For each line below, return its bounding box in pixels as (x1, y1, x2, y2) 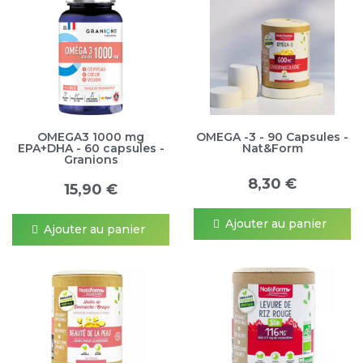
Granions (63, 152, 118, 167)
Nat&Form (241, 140, 303, 156)
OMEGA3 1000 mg (37, 129, 144, 144)
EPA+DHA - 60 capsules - (17, 140, 164, 156)
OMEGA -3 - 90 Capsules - (196, 129, 348, 144)
